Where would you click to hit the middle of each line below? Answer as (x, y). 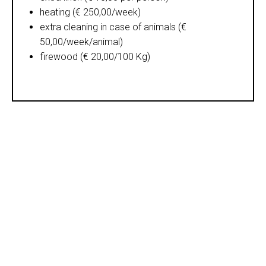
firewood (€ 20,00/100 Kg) (95, 56)
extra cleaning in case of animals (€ (113, 27)
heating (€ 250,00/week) (90, 12)
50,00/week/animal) (81, 42)
